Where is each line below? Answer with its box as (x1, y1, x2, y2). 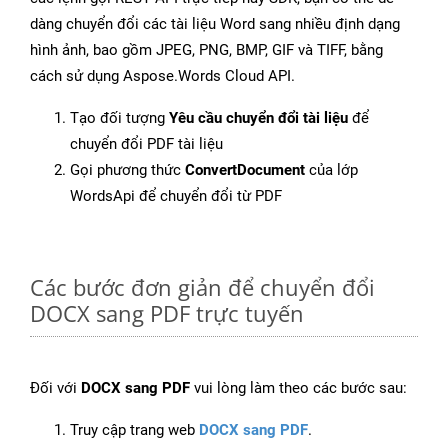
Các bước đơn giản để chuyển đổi (30, 272, 375, 303)
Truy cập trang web (70, 421, 199, 440)
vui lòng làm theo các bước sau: (190, 379, 407, 398)
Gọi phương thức (70, 161, 185, 180)
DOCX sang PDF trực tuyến (30, 298, 304, 329)
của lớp (305, 161, 358, 180)
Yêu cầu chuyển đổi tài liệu (169, 109, 348, 128)
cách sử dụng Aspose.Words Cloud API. (30, 67, 295, 86)
